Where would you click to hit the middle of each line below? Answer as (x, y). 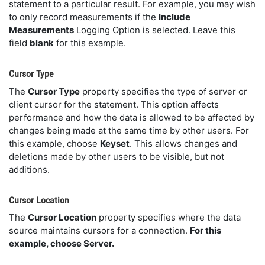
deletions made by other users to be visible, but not (117, 156)
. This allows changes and (183, 143)
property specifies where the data (169, 217)
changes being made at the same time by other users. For (129, 130)
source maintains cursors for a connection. (99, 230)
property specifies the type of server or (164, 91)
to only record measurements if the (84, 17)
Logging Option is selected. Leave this (155, 30)
